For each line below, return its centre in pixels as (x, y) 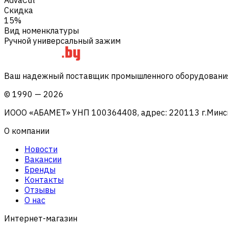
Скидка (19, 10)
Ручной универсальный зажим (62, 40)
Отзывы (40, 190)
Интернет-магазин (41, 218)
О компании (27, 131)
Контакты (44, 179)
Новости (41, 149)
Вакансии (43, 159)
